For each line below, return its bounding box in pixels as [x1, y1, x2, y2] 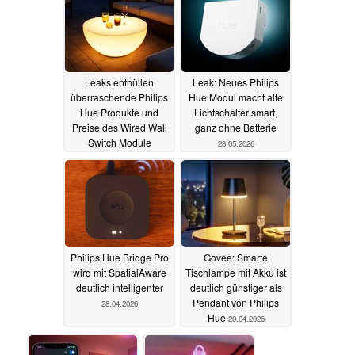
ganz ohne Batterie [195, 120, 277, 134]
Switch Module [87, 135, 151, 149]
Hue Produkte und [80, 105, 158, 119]
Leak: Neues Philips [193, 74, 279, 89]
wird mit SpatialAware [72, 265, 166, 279]
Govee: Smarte [204, 250, 268, 264]
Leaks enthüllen [85, 74, 154, 89]
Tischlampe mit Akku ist [185, 265, 286, 279]
